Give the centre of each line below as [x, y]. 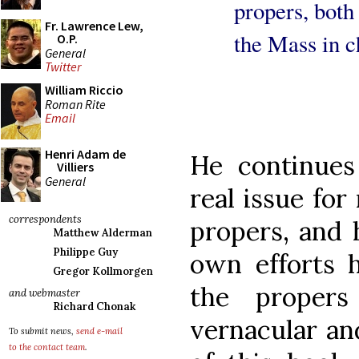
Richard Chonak [94, 307]
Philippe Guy [85, 252]
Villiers [75, 167]
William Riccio [84, 90]
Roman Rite [75, 104]
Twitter [63, 67]
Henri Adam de [85, 154]
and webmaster [44, 293]
